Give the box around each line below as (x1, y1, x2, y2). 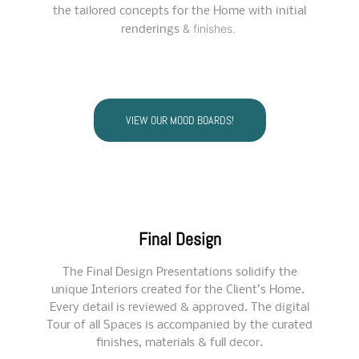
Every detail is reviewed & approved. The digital (50, 301, 309, 314)
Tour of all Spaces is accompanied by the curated (46, 318, 313, 332)
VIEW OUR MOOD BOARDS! (125, 112, 234, 127)
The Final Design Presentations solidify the (62, 265, 297, 279)
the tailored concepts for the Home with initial (53, 5, 306, 18)
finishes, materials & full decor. (96, 336, 263, 349)
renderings (120, 23, 179, 37)
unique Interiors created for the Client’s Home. (51, 283, 308, 296)
